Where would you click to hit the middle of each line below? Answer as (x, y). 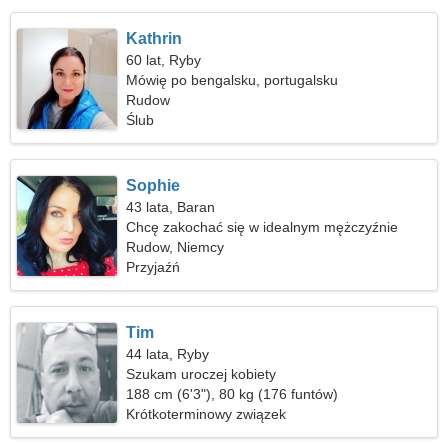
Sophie (153, 185)
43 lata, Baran (171, 207)
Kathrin (154, 38)
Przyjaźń (153, 267)
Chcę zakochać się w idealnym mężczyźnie (262, 227)
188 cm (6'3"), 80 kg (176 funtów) (232, 394)
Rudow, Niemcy (175, 247)
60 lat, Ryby (164, 60)
